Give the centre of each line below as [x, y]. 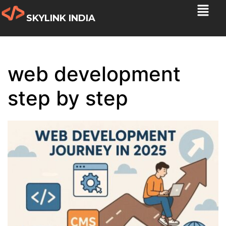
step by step [68, 98]
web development [94, 74]
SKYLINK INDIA [61, 18]
